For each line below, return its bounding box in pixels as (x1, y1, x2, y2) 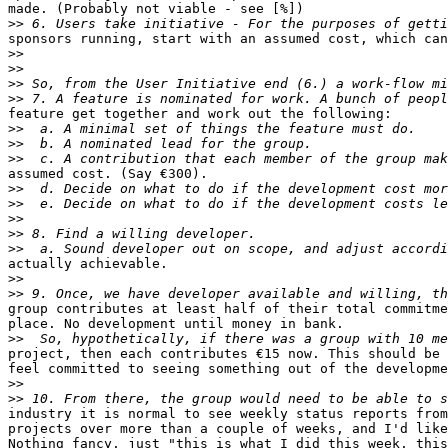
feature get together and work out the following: (8, 106, 392, 122)
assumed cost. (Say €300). (8, 166, 208, 182)
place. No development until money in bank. (8, 316, 344, 332)
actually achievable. (8, 256, 168, 272)
